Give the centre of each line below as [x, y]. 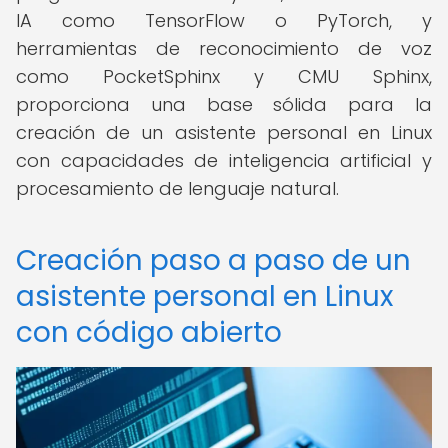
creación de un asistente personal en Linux [224, 132]
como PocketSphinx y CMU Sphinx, [224, 76]
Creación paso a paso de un [213, 260]
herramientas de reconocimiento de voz [224, 48]
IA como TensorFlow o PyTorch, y [224, 20]
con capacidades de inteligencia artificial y [224, 160]
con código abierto [149, 332]
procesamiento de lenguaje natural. [177, 188]
